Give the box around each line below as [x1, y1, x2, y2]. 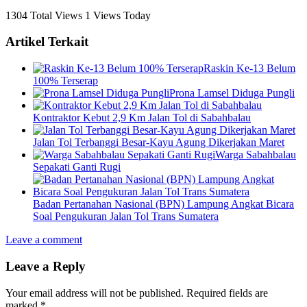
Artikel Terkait [5, 34, 88, 49]
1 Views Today [85, 9, 151, 21]
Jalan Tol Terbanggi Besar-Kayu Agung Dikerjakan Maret [33, 136, 284, 149]
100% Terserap [33, 75, 98, 87]
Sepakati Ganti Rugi [33, 161, 121, 173]
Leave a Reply [5, 258, 86, 273]
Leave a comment [5, 234, 82, 246]
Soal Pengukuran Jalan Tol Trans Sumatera [33, 210, 219, 223]
